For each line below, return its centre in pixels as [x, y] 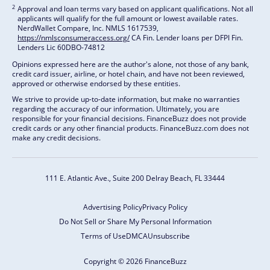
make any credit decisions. [56, 138]
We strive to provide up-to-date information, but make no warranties [126, 99]
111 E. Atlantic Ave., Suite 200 [96, 178]
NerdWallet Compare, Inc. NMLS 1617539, [88, 28]
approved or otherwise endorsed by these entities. [96, 84]
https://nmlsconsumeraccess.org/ [74, 38]
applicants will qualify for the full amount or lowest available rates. [128, 19]
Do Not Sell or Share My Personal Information [135, 222]
